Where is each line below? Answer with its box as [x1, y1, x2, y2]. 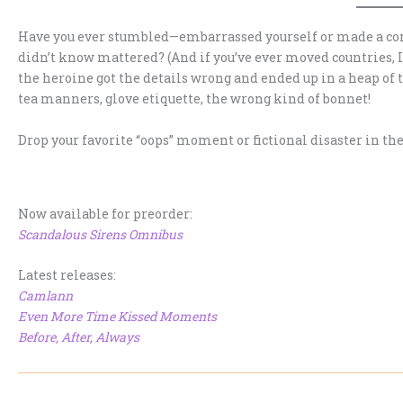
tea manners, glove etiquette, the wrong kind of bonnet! [18, 90, 371, 108]
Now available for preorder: [18, 205, 193, 223]
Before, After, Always [18, 328, 139, 346]
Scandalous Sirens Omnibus [18, 226, 183, 244]
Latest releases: [18, 266, 116, 284]
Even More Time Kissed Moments [18, 308, 217, 326]
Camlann [18, 287, 73, 305]
